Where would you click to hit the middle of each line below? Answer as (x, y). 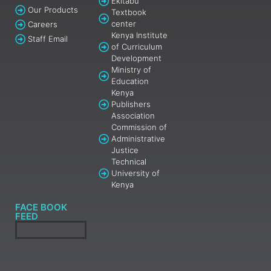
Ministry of (132, 70)
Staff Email (48, 39)
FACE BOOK (41, 207)
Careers (43, 24)
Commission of (139, 127)
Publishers (131, 104)
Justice (125, 150)
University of (136, 173)
